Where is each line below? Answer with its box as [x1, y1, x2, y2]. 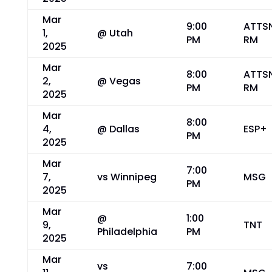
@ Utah [97, 26, 133, 40]
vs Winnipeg [97, 170, 157, 184]
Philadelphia [97, 225, 157, 239]
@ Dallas [97, 122, 140, 136]
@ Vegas [97, 74, 141, 88]
